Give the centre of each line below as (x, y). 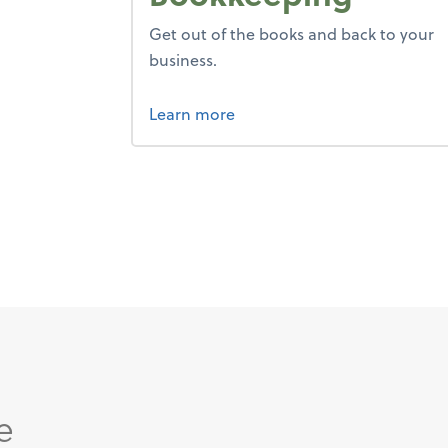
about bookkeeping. (310, 112)
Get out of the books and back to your (292, 33)
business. (183, 59)
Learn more (192, 113)
